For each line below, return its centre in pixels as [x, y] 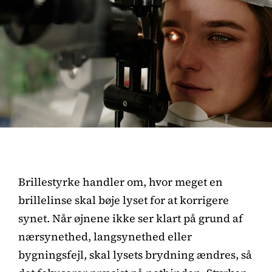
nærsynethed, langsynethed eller [105, 236]
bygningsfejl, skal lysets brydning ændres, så [135, 254]
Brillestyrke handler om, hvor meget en [121, 182]
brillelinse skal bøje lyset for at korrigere [124, 200]
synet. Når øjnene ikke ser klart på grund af [131, 218]
